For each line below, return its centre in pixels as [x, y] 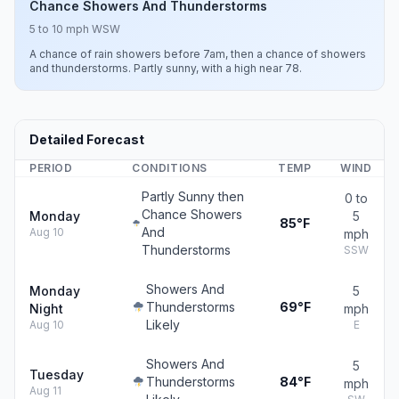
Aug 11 [45, 391]
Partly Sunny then [192, 196]
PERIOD [51, 168]
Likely [163, 325]
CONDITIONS [170, 168]
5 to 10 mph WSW [75, 29]
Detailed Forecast [87, 139]
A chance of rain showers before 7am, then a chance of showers [198, 54]
